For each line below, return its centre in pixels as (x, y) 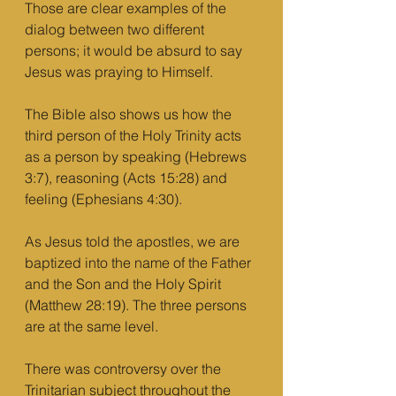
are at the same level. (93, 326)
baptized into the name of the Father (140, 263)
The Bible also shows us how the (130, 114)
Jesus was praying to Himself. (121, 72)
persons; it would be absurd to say (135, 50)
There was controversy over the (125, 369)
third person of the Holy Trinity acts (135, 135)
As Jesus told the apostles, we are (134, 241)
